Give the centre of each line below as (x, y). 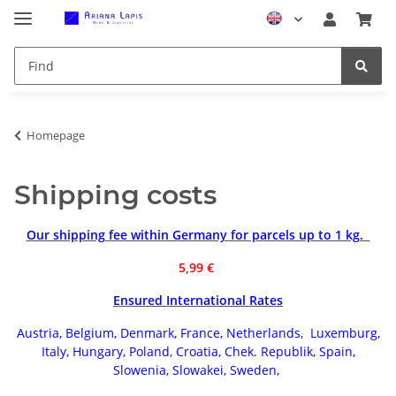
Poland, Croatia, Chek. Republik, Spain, (240, 351)
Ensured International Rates (198, 300)
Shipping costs (115, 194)
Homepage (56, 135)
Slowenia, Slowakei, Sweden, (198, 369)
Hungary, (99, 351)
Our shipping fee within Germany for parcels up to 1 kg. (198, 234)
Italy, (55, 351)
